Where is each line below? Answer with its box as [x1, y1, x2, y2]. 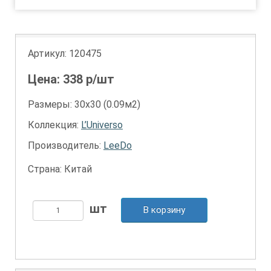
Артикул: [28, 48, 69, 59]
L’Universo [81, 119, 123, 131]
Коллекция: [28, 119, 81, 131]
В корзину [143, 204, 185, 215]
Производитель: [28, 140, 103, 151]
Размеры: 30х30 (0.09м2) [28, 99, 140, 110]
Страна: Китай [28, 163, 92, 175]
